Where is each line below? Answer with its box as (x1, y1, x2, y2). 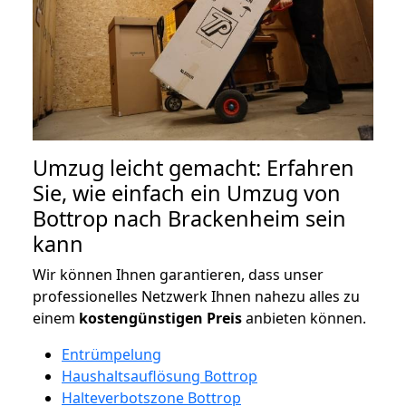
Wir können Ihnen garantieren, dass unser (33, 264, 324, 285)
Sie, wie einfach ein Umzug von (33, 178, 341, 208)
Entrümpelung (62, 343, 161, 364)
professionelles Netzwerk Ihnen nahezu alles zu (33, 285, 360, 306)
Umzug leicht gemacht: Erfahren (33, 152, 354, 182)
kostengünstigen (79, 307, 203, 328)
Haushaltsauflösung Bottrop (62, 365, 257, 386)
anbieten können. (242, 307, 366, 328)
